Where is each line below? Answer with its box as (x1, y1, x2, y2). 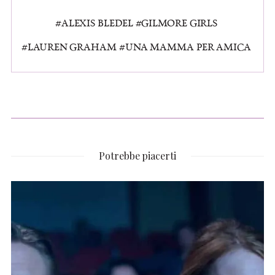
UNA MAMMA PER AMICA (125, 39, 251, 53)
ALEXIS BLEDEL (61, 15, 133, 29)
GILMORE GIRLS (141, 15, 218, 29)
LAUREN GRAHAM (28, 39, 117, 53)
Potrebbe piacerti (99, 149, 176, 162)
